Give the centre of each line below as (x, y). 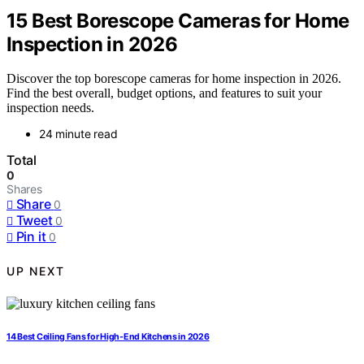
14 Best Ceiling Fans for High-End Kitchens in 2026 (108, 337)
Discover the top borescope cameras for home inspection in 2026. (174, 79)
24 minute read (78, 134)
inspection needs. (50, 108)
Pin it (31, 237)
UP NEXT (36, 271)
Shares (24, 189)
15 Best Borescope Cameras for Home (178, 20)
